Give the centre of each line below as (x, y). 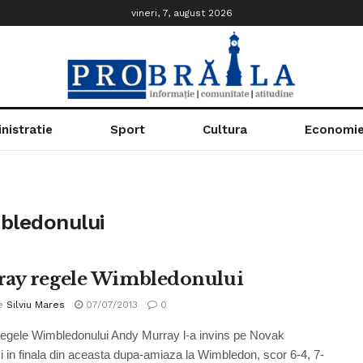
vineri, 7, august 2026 (181, 13)
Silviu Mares (36, 305)
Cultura (224, 130)
